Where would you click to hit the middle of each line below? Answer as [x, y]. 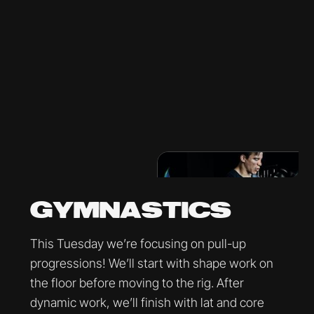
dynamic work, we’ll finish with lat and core [147, 302]
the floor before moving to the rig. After [137, 282]
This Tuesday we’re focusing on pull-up [138, 243]
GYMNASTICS [130, 211]
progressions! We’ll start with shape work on [151, 263]
